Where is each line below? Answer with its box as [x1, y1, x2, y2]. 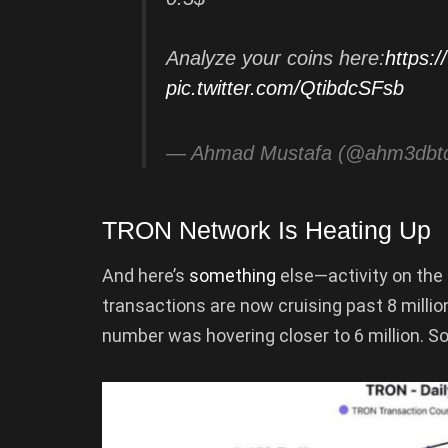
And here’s [102, 264, 189, 286]
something [189, 264, 276, 286]
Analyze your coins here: [166, 47, 385, 70]
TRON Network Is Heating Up [102, 216, 431, 245]
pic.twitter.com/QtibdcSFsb [166, 77, 404, 100]
